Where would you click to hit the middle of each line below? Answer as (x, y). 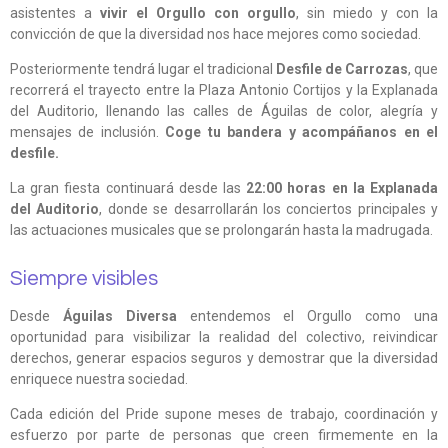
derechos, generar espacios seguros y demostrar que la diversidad (224, 357)
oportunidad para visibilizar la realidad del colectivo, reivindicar (224, 336)
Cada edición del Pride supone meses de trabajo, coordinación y (224, 413)
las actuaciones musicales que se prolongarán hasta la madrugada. (221, 230)
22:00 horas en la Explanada (342, 188)
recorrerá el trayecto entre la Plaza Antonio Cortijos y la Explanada (224, 90)
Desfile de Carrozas (342, 69)
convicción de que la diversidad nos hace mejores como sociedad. (215, 34)
